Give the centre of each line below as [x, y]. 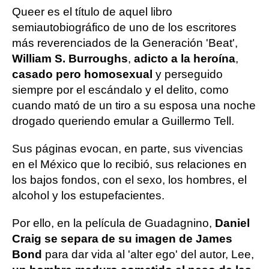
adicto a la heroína [185, 59]
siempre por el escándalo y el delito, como [120, 90]
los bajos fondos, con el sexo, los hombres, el [129, 180]
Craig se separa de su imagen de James [122, 239]
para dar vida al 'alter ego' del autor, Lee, [148, 254]
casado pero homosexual [82, 74]
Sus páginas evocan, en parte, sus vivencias [128, 149]
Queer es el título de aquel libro [92, 12]
